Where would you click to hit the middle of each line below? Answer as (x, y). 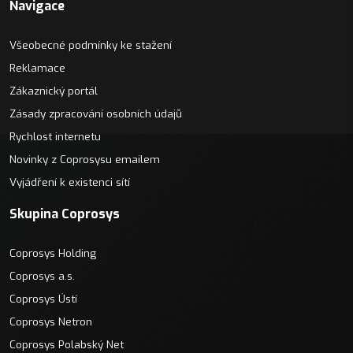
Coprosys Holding (53, 253)
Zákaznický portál (54, 91)
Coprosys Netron (51, 321)
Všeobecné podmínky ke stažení (91, 45)
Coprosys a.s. (42, 276)
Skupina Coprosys (65, 214)
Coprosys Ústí (43, 299)
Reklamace (37, 68)
